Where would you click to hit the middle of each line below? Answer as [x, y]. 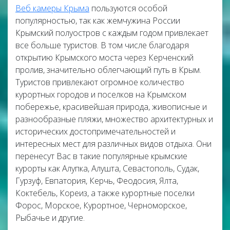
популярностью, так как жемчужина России [98, 21]
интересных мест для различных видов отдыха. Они [113, 144]
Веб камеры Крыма [52, 8]
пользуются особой [128, 8]
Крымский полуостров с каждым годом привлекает [112, 33]
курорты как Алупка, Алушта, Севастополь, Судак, [107, 168]
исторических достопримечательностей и [95, 131]
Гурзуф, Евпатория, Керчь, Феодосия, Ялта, [97, 181]
